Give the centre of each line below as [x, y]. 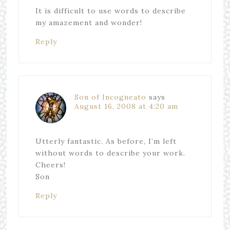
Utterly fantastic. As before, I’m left [106, 141]
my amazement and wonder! [89, 23]
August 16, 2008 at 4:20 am [126, 106]
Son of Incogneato [110, 97]
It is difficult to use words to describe [110, 11]
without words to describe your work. [110, 153]
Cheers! [50, 165]
